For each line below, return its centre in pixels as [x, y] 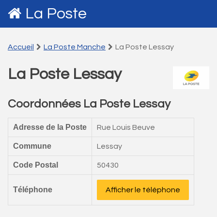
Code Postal [36, 165]
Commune [32, 146]
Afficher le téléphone [143, 190]
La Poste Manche [75, 47]
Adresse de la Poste [50, 127]
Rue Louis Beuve [126, 127]
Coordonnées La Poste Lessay [89, 104]
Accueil [21, 47]
